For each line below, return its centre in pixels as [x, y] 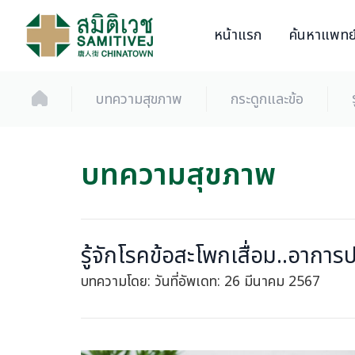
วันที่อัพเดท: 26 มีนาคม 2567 [237, 282]
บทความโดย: [118, 282]
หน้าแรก [237, 35]
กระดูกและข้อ [267, 99]
